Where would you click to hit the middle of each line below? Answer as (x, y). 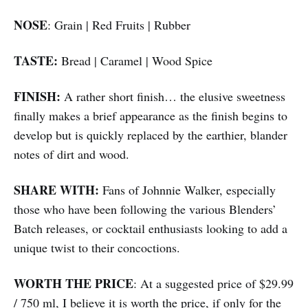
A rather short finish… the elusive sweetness (175, 97)
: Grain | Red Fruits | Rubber (119, 25)
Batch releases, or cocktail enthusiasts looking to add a (151, 229)
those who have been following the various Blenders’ (145, 209)
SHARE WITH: (58, 190)
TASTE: (37, 61)
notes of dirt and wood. (71, 154)
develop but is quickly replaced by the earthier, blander (151, 135)
